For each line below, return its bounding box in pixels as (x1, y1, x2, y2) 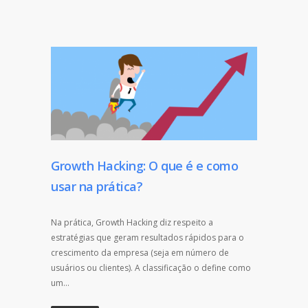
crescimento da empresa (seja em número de (51, 246, 229, 258)
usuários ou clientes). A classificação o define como (51, 261, 251, 274)
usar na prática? (51, 177, 142, 195)
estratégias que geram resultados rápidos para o (51, 231, 244, 243)
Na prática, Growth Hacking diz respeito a (51, 216, 213, 228)
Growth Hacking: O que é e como (51, 157, 238, 174)
